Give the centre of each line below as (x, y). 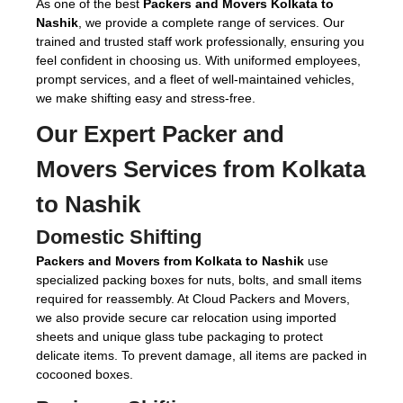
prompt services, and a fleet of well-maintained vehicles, (195, 79)
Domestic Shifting (119, 237)
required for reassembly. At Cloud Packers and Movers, (193, 299)
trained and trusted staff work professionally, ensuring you (200, 41)
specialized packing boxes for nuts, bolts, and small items (199, 280)
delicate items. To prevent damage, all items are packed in (201, 355)
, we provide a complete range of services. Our (211, 22)
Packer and (223, 134)
